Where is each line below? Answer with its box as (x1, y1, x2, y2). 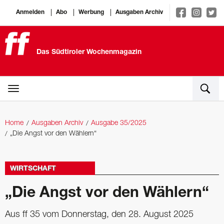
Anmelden (15, 9, 44, 15)
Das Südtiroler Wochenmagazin (36, 49, 141, 56)
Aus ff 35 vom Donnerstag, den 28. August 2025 (5, 210, 193, 218)
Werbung (78, 9, 104, 15)
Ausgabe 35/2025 (91, 120, 146, 126)
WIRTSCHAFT (10, 165, 56, 172)
